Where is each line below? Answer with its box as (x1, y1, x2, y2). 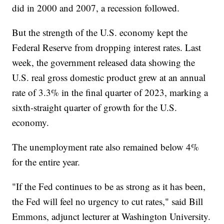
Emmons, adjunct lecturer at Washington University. (12, 209, 211, 222)
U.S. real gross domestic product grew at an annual (12, 70, 206, 83)
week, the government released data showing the (12, 55, 195, 68)
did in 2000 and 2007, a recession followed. (12, 1, 183, 14)
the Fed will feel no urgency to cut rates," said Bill (12, 194, 203, 207)
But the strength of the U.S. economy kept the (12, 25, 188, 38)
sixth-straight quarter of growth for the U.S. (12, 100, 177, 113)
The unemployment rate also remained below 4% (12, 140, 199, 153)
